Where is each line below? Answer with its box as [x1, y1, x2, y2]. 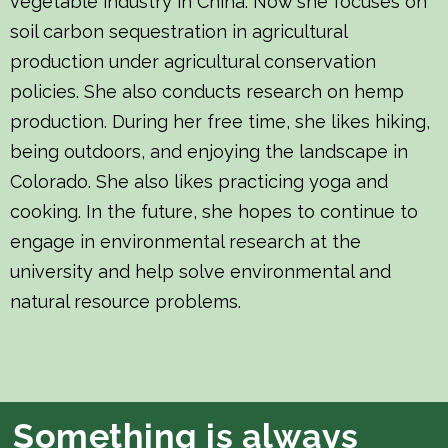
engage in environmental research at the [10, 231, 361, 252]
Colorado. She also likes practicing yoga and [10, 171, 388, 192]
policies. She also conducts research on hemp [10, 81, 404, 102]
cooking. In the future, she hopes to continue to [10, 201, 418, 222]
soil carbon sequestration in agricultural [10, 21, 347, 42]
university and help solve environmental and [10, 261, 391, 282]
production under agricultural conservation [10, 51, 376, 72]
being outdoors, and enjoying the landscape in [10, 141, 408, 162]
